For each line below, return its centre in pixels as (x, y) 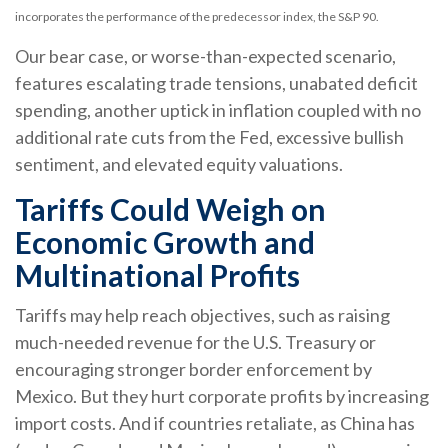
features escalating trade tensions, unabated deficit (216, 83)
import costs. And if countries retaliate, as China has (215, 423)
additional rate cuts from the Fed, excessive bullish (209, 137)
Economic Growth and (165, 242)
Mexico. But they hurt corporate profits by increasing (222, 396)
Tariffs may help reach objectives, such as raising (202, 315)
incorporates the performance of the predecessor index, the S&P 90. (197, 17)
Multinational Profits (157, 275)
